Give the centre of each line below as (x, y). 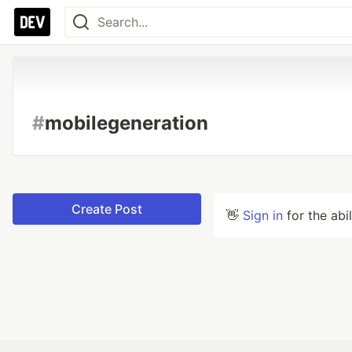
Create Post (107, 209)
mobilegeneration (126, 123)
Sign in (263, 215)
